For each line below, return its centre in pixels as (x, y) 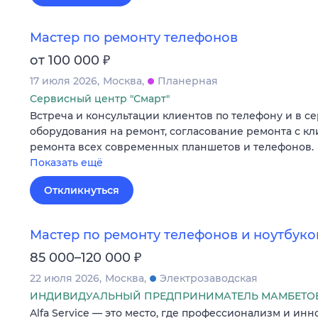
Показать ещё (66, 162)
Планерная (188, 81)
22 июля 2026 (65, 278)
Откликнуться (82, 190)
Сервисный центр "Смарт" (100, 98)
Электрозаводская (209, 278)
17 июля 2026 (64, 81)
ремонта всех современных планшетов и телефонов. (172, 147)
